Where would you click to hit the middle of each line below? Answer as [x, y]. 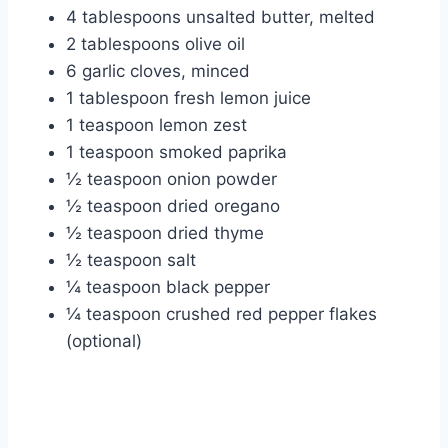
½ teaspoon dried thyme [165, 233]
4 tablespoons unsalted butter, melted [220, 17]
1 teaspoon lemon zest [156, 125]
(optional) [104, 341]
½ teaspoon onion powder [171, 179]
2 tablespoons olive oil [155, 44]
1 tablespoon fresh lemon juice [188, 98]
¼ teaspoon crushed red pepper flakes [221, 314]
